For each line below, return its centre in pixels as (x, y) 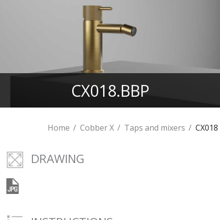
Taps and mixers (154, 128)
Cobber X (97, 128)
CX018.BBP (110, 90)
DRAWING (58, 158)
